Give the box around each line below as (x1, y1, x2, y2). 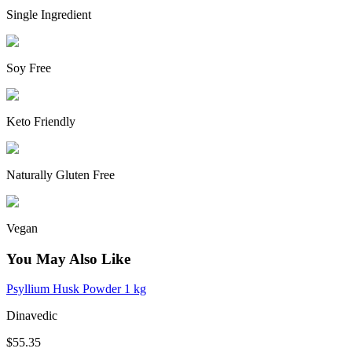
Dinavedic (6, 309, 57, 323)
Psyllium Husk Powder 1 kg (6, 282, 146, 296)
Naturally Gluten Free (6, 167, 115, 181)
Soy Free (6, 60, 51, 75)
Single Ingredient (6, 7, 91, 21)
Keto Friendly (6, 114, 75, 128)
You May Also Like (6, 250, 130, 267)
